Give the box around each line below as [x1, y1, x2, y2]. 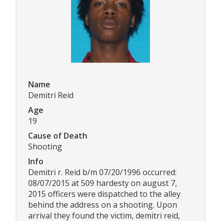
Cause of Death [28, 130, 87, 142]
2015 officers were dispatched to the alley [28, 188, 181, 200]
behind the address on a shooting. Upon [28, 199, 177, 211]
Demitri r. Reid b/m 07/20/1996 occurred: [28, 167, 177, 178]
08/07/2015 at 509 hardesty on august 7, [28, 178, 177, 189]
